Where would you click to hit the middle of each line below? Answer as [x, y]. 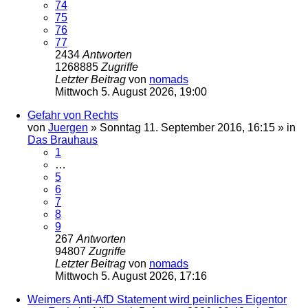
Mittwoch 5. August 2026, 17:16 [131, 276]
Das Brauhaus [63, 140]
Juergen [68, 127]
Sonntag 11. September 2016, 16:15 [187, 127]
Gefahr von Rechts [73, 115]
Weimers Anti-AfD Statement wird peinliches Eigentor [157, 299]
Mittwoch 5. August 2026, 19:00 [131, 91]
